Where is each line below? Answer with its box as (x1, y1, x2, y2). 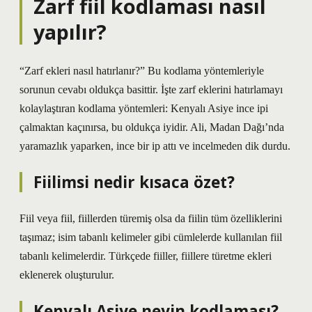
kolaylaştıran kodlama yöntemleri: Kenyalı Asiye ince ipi (19, 102, 268, 114)
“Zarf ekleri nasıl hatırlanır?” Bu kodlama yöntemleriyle (19, 65, 264, 77)
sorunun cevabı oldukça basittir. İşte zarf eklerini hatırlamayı (19, 84, 283, 95)
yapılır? (33, 18, 107, 45)
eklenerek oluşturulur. (19, 269, 114, 281)
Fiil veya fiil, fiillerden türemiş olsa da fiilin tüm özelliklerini (19, 212, 282, 224)
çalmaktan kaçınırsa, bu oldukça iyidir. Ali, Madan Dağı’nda (19, 121, 284, 133)
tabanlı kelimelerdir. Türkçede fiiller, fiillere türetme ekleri (19, 250, 272, 262)
